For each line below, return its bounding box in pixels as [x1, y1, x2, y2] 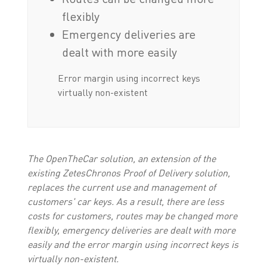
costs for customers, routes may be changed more [27, 209, 237, 222]
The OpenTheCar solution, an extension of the [27, 152, 216, 164]
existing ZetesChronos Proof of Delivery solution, [27, 166, 230, 179]
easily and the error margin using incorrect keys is [27, 238, 238, 250]
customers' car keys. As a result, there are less [27, 195, 224, 207]
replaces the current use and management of [27, 181, 216, 193]
